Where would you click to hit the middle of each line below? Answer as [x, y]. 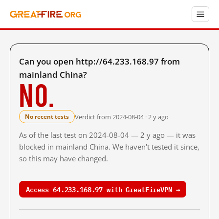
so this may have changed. [64, 158]
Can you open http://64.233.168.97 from [99, 61]
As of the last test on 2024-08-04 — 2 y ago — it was [107, 135]
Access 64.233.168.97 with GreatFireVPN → [103, 189]
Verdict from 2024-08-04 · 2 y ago [122, 117]
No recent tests [47, 117]
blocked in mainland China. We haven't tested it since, [109, 147]
